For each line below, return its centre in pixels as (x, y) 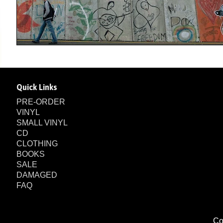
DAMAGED (37, 175)
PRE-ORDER (41, 102)
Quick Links (37, 87)
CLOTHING (37, 144)
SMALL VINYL (42, 123)
